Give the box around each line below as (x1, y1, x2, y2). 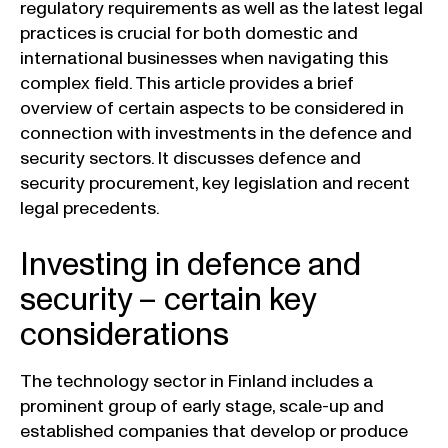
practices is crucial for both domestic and (20, 21, 358, 46)
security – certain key (20, 277, 315, 322)
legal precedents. (20, 196, 160, 221)
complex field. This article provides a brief (20, 71, 354, 96)
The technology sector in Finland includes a (20, 368, 373, 394)
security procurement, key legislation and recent (20, 171, 410, 196)
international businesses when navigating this (20, 46, 388, 71)
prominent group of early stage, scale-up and (20, 393, 384, 419)
